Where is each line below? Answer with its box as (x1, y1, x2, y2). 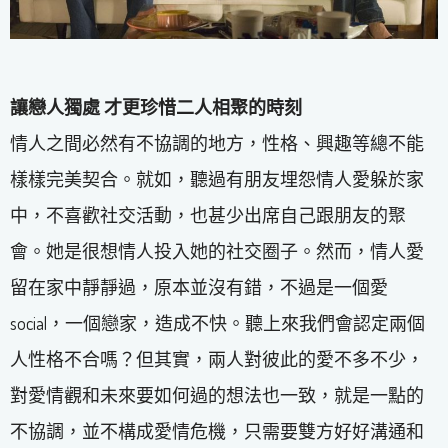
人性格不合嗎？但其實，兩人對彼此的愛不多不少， (10, 348, 424, 371)
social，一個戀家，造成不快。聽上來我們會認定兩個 (10, 312, 425, 335)
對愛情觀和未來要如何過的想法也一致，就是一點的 (10, 384, 424, 407)
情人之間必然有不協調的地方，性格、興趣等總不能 (10, 132, 424, 155)
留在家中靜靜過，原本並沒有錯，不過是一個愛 (10, 276, 388, 299)
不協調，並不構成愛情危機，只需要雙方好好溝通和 (10, 420, 424, 443)
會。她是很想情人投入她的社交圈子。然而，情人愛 (10, 240, 424, 263)
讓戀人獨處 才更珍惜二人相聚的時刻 (10, 96, 302, 119)
